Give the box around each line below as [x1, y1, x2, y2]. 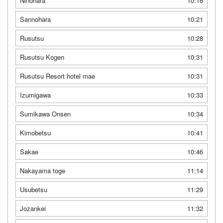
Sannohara [20, 14, 51, 24]
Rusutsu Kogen [20, 52, 64, 62]
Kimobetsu [20, 127, 51, 137]
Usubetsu [20, 184, 47, 194]
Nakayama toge [20, 165, 65, 175]
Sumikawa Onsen [20, 109, 71, 118]
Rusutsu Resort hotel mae [20, 71, 95, 81]
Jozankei [20, 203, 46, 213]
